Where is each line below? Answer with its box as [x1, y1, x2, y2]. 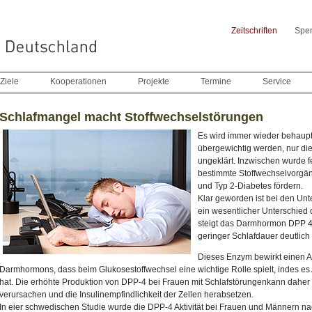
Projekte [138, 77, 169, 86]
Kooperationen [50, 77, 107, 86]
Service [263, 77, 291, 86]
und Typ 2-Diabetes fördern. [198, 180, 303, 191]
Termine [201, 77, 231, 86]
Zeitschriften [231, 26, 277, 36]
